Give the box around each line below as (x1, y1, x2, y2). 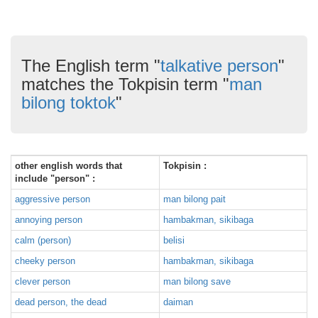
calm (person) (15, 235, 71, 246)
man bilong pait (163, 194, 226, 204)
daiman (163, 297, 193, 307)
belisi (163, 235, 185, 246)
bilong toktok (21, 93, 116, 112)
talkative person (160, 56, 278, 75)
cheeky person (15, 256, 75, 266)
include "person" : (15, 173, 95, 184)
